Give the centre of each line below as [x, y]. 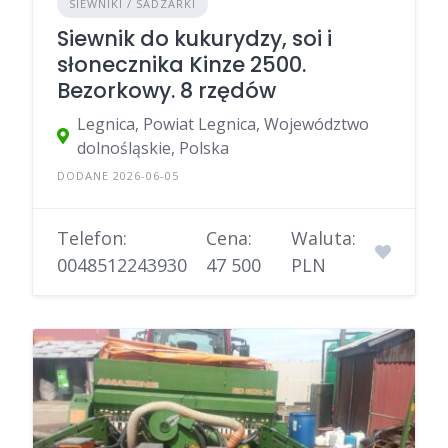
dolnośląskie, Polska [153, 147]
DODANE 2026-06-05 [118, 175]
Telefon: [92, 237]
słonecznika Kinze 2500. [181, 64]
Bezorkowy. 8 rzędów [166, 90]
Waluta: [323, 237]
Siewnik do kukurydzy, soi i [194, 38]
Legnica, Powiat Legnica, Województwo [223, 123]
